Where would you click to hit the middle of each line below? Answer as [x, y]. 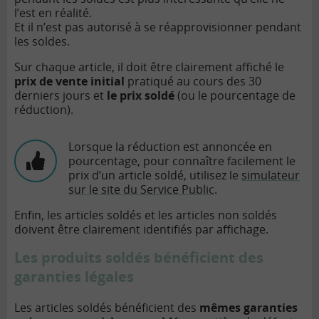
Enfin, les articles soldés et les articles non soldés [146, 215]
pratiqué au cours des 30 [194, 81]
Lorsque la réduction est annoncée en [170, 146]
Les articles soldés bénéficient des [107, 307]
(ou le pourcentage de [236, 95]
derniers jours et [61, 95]
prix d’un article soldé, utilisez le [155, 175]
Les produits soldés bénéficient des [139, 257]
